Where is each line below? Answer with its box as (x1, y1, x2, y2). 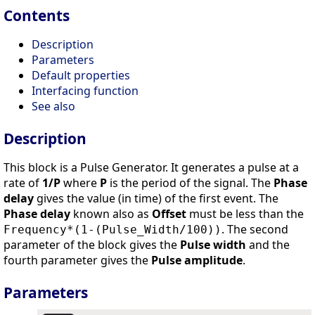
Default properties (32, 67, 130, 84)
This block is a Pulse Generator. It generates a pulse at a (4, 160, 299, 176)
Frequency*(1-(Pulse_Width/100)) (4, 223, 221, 237)
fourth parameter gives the (4, 252, 151, 269)
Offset (152, 206, 186, 222)
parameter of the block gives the (4, 237, 180, 253)
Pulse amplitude (151, 252, 243, 269)
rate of (4, 175, 42, 191)
